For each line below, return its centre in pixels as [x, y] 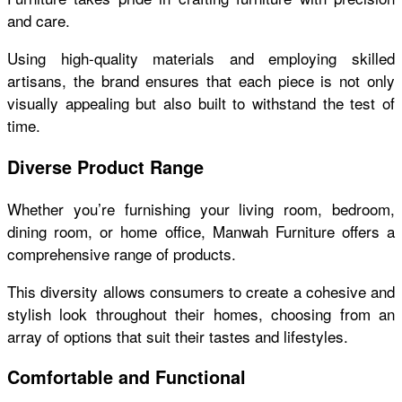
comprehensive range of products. [122, 253]
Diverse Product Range [105, 166]
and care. [39, 20]
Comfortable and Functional [127, 377]
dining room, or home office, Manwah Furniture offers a [201, 231]
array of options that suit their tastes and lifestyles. [178, 336]
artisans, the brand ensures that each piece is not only [201, 80]
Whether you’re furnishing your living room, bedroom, [201, 208]
